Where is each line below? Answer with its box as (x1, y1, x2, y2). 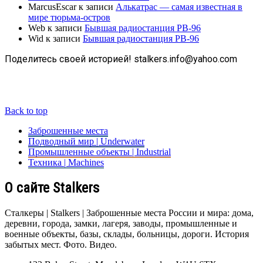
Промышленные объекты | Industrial (28, 147, 171, 157)
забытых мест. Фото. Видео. (5, 240, 117, 249)
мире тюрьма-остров (28, 12, 110, 23)
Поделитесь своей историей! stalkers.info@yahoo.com (5, 53, 237, 65)
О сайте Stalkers (5, 180, 99, 197)
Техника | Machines (28, 157, 104, 168)
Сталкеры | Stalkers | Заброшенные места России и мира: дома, (5, 208, 254, 218)
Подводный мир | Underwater (28, 136, 144, 147)
